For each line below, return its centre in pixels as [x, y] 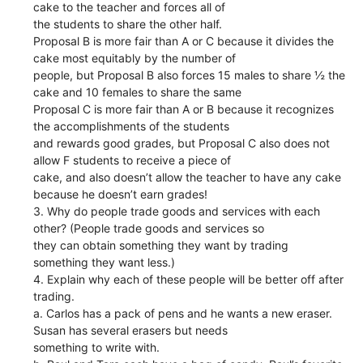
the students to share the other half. [128, 23]
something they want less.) [105, 262]
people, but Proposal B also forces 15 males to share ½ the [190, 75]
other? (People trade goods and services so [149, 228]
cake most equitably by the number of [135, 58]
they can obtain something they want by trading [161, 245]
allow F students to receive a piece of [132, 160]
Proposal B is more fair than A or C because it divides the [184, 41]
